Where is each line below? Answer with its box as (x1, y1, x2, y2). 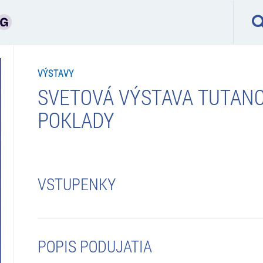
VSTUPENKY (37, 173, 116, 195)
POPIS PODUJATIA (37, 235, 152, 257)
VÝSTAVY (37, 66, 75, 79)
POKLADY (37, 105, 114, 134)
